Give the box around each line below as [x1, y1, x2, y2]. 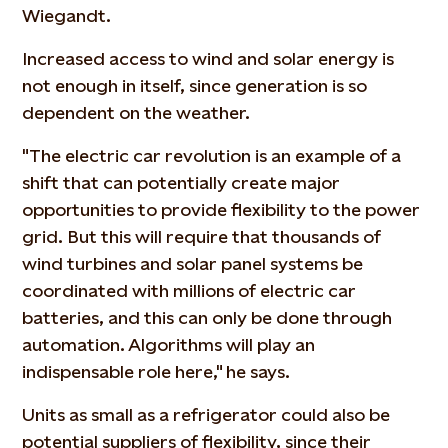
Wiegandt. [22, 4, 112, 26]
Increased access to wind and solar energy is [22, 47, 395, 69]
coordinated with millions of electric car [22, 279, 357, 301]
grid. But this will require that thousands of [22, 225, 382, 247]
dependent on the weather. [22, 101, 251, 123]
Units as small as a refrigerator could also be [22, 403, 391, 425]
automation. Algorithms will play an [22, 333, 316, 355]
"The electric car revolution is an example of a [22, 144, 402, 166]
